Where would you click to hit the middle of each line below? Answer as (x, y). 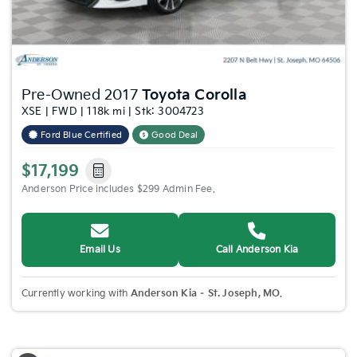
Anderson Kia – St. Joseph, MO (205, 294)
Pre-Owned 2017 (82, 96)
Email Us (100, 250)
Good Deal (175, 135)
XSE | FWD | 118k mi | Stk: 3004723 (113, 112)
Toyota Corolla (194, 96)
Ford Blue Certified (82, 135)
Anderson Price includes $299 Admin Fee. (118, 190)
